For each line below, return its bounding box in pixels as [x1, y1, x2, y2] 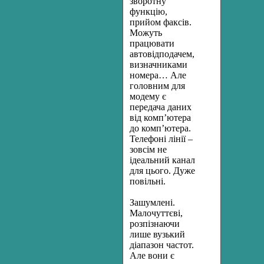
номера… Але [130, 70, 186, 80]
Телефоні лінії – [130, 134, 193, 144]
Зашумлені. [130, 197, 175, 207]
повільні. [130, 176, 166, 186]
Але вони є [130, 250, 174, 260]
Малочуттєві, [130, 208, 183, 218]
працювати [130, 38, 174, 48]
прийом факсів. [130, 17, 192, 27]
